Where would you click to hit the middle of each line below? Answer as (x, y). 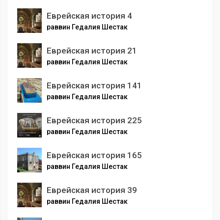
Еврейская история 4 (89, 16)
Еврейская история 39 (92, 190)
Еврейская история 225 (94, 121)
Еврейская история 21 (92, 51)
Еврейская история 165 (94, 155)
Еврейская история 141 (94, 86)
